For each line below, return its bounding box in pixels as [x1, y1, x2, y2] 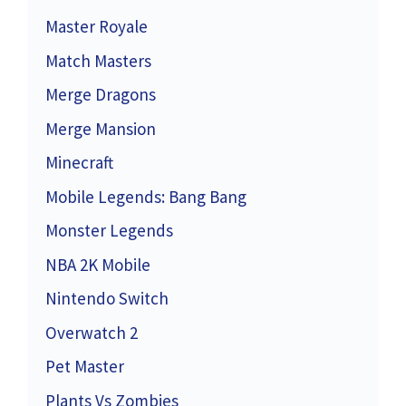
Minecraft [45, 151, 113, 174]
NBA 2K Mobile [45, 253, 150, 275]
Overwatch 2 [45, 321, 138, 343]
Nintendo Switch [45, 287, 169, 310]
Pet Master [45, 355, 124, 378]
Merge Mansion [45, 117, 156, 140]
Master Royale [45, 15, 148, 38]
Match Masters [45, 49, 151, 72]
